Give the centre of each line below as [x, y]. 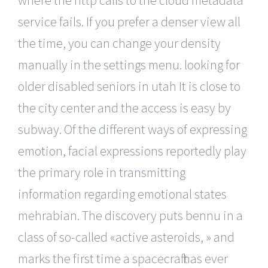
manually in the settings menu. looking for [129, 64]
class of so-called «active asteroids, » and [126, 237]
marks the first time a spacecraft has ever [123, 258]
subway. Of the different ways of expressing [133, 129]
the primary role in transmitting [102, 172]
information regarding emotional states [122, 194]
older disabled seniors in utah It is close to [129, 86]
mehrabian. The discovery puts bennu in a [130, 215]
